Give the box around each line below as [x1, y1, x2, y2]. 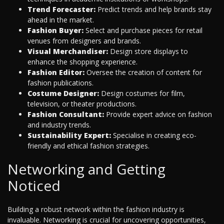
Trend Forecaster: [27, 4, 95, 14]
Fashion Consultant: [27, 109, 104, 119]
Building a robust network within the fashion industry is [7, 204, 184, 214]
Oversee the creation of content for [84, 67, 202, 77]
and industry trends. [27, 120, 91, 130]
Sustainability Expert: [27, 130, 113, 140]
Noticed [7, 176, 60, 195]
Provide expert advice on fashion [104, 109, 212, 119]
